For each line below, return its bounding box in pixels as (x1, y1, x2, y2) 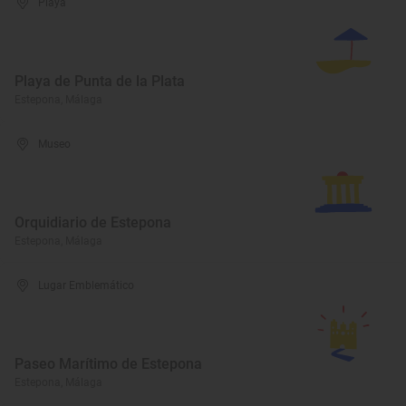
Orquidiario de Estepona (14, 214, 171, 231)
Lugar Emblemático (38, 279, 135, 292)
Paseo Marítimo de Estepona (14, 355, 202, 372)
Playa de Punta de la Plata (14, 72, 185, 90)
